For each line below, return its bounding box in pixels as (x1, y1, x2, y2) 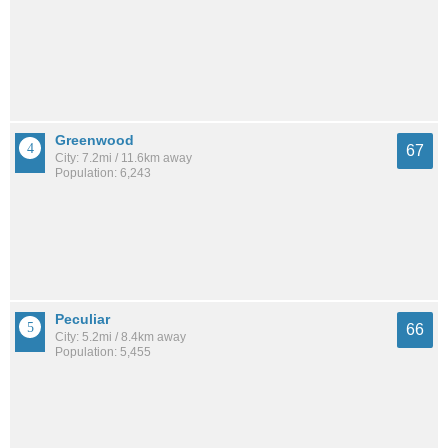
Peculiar (55, 311, 110, 328)
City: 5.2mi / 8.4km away (55, 330, 186, 345)
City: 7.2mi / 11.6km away (55, 151, 192, 166)
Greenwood (55, 132, 134, 149)
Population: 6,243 (55, 166, 151, 181)
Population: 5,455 (55, 345, 151, 360)
